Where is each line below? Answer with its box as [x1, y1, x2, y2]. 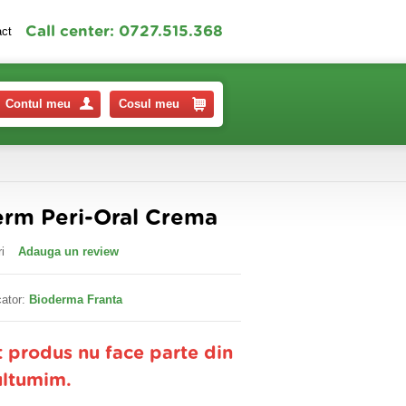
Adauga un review [18, 245, 119, 258]
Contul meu [5, 97, 71, 111]
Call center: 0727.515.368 [25, 24, 223, 39]
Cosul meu [119, 97, 179, 111]
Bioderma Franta [29, 293, 122, 306]
